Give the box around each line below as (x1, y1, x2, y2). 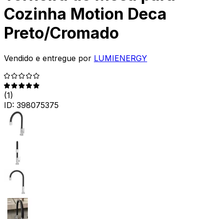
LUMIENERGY (94, 53, 147, 63)
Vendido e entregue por (4, 53, 91, 63)
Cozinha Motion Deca (4, 4, 167, 24)
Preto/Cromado (4, 23, 119, 43)
